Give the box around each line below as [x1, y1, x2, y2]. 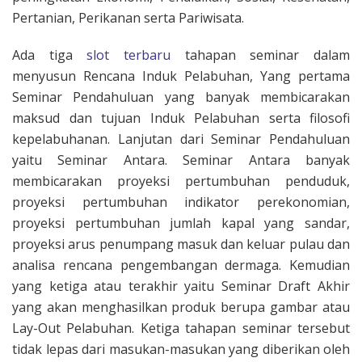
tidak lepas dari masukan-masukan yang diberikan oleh [12, 340, 350, 359]
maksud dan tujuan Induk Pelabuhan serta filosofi [12, 109, 350, 128]
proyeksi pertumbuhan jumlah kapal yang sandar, [12, 214, 350, 233]
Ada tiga [12, 46, 87, 65]
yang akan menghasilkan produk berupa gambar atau [12, 298, 350, 317]
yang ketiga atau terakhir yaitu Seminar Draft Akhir [12, 277, 350, 296]
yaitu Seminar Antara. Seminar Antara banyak [12, 151, 350, 170]
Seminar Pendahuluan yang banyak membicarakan [12, 88, 350, 107]
